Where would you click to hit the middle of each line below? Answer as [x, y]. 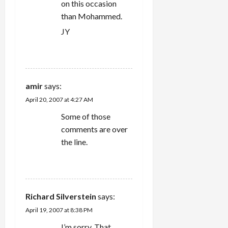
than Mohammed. [92, 16]
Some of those [86, 116]
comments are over [94, 129]
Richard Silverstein [61, 196]
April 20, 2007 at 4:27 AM [59, 99]
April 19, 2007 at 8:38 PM [59, 210]
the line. [74, 141]
